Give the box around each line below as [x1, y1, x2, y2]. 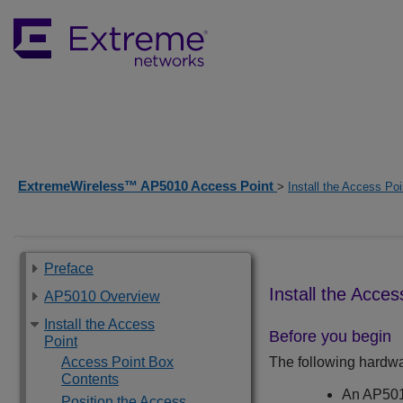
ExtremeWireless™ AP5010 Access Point [18, 178, 277, 193]
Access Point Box [61, 354, 174, 370]
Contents [61, 372, 119, 387]
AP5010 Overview [44, 289, 160, 304]
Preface [44, 261, 94, 276]
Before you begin [269, 327, 391, 346]
